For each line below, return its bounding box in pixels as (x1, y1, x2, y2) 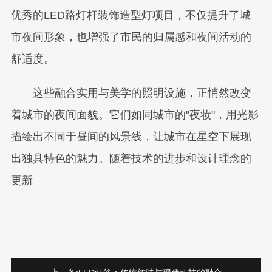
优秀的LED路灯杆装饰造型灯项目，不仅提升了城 (10, 9, 251, 21)
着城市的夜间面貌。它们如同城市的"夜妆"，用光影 (10, 109, 259, 121)
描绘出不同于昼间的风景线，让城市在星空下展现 (10, 131, 251, 143)
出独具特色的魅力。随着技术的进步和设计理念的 (10, 152, 251, 165)
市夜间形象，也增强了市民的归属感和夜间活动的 (10, 31, 251, 43)
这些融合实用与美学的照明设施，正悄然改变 (10, 87, 251, 99)
